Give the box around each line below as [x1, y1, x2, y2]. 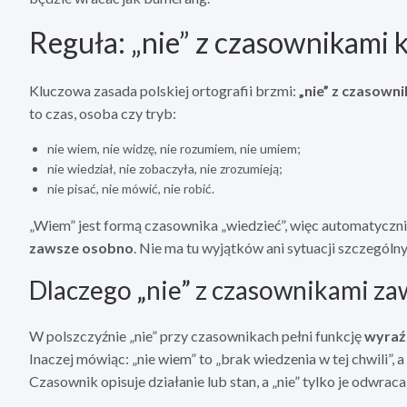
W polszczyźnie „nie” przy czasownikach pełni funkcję [29, 327, 364, 345]
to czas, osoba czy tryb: [29, 104, 176, 123]
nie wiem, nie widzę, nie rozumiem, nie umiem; [47, 141, 301, 157]
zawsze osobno [29, 239, 134, 257]
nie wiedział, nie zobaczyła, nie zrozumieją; [47, 161, 283, 177]
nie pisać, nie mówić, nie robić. [47, 181, 214, 197]
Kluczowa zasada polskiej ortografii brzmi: [29, 82, 299, 100]
